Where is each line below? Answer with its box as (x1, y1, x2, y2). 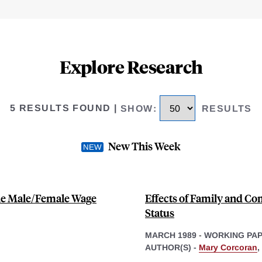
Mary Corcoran (199, 242, 257, 252)
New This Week (108, 138, 181, 153)
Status (145, 205, 174, 220)
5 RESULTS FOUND (10, 103, 111, 113)
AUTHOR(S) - (145, 242, 199, 252)
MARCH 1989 (145, 230, 196, 240)
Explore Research (59, 55, 203, 78)
